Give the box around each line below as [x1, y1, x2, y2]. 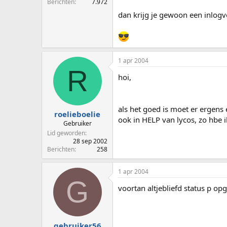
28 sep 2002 [73, 137, 107, 146]
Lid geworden [47, 129, 85, 138]
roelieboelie [54, 109, 100, 120]
